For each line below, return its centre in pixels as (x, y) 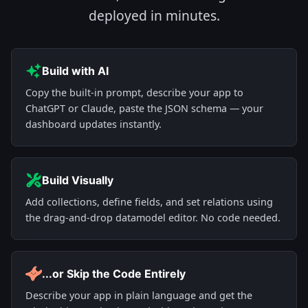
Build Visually (78, 180)
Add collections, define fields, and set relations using (149, 202)
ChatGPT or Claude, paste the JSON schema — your (144, 108)
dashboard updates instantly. (93, 124)
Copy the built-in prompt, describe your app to (134, 92)
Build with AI (75, 71)
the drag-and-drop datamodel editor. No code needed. (153, 218)
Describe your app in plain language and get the (139, 295)
